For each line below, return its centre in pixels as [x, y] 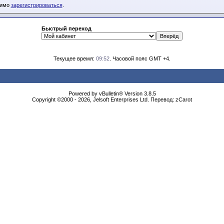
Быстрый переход [66, 28]
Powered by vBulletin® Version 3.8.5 [112, 93]
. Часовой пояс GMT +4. [140, 58]
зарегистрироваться [36, 5]
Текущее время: [75, 58]
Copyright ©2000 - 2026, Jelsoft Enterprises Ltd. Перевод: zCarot [112, 99]
